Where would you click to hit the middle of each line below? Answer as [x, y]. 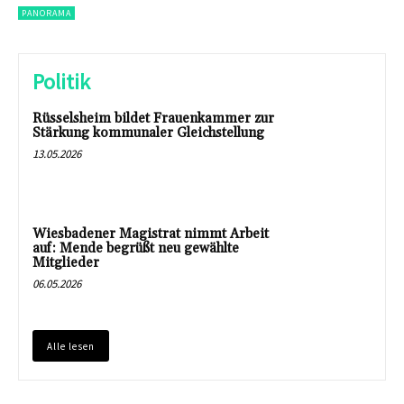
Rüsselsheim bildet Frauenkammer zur [153, 119]
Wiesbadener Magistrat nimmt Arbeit [151, 234]
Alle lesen [71, 346]
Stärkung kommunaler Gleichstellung [148, 133]
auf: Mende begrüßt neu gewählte [136, 248]
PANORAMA [46, 14]
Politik [61, 82]
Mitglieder [66, 262]
